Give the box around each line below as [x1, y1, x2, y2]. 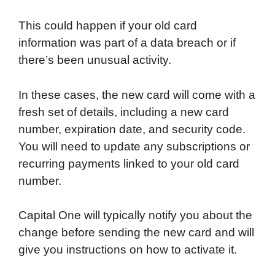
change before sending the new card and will [18, 226, 254, 239]
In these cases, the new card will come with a [18, 88, 255, 101]
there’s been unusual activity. [18, 53, 171, 67]
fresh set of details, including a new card [18, 105, 229, 118]
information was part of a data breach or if [18, 36, 236, 50]
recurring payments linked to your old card [18, 157, 239, 170]
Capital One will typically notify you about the [18, 209, 252, 222]
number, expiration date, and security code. [18, 122, 246, 136]
